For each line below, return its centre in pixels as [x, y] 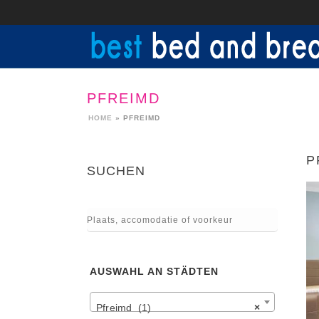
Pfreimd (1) [124, 308]
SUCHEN [116, 171]
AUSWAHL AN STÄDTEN [154, 271]
